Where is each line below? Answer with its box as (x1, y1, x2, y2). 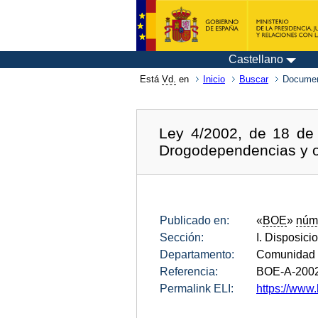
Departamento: (160, 248, 234, 261)
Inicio (203, 74, 225, 84)
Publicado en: (160, 214, 229, 226)
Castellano (229, 53, 283, 65)
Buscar (239, 74, 268, 84)
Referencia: (160, 265, 218, 278)
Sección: (160, 231, 204, 243)
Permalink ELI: (160, 282, 234, 295)
